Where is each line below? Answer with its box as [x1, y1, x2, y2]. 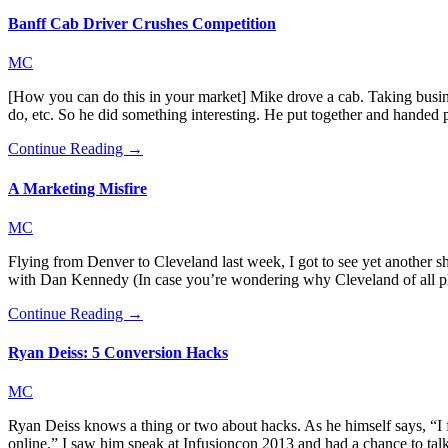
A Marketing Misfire [8, 179, 147, 197]
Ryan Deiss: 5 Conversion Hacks [8, 344, 228, 362]
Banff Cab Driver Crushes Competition [8, 14, 276, 32]
